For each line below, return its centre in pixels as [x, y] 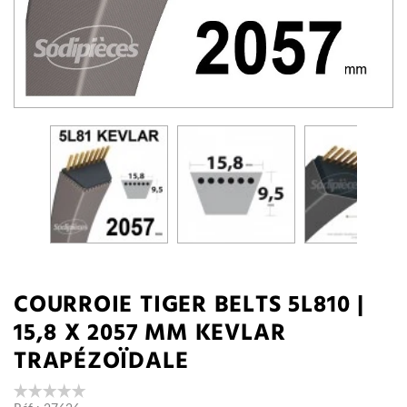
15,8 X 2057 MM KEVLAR [150, 333]
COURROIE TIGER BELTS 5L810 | [189, 305]
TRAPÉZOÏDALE [101, 362]
